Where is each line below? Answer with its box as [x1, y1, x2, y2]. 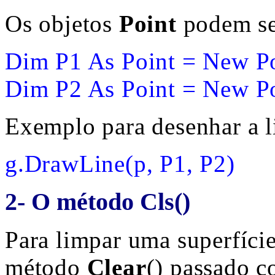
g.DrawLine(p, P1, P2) [5, 150, 235, 177]
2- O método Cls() [5, 188, 190, 215]
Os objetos [5, 10, 119, 37]
